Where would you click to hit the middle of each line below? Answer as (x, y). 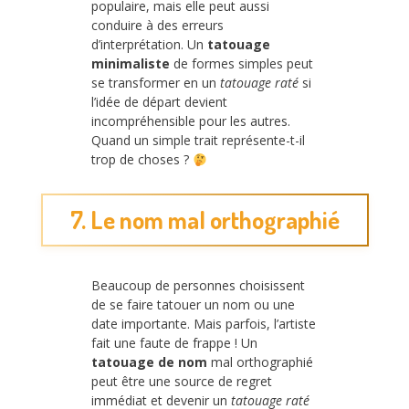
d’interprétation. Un (149, 45)
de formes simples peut (241, 64)
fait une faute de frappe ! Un (174, 342)
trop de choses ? (142, 160)
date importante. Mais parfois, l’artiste (204, 323)
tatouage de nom (149, 362)
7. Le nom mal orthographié (204, 219)
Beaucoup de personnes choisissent (198, 285)
